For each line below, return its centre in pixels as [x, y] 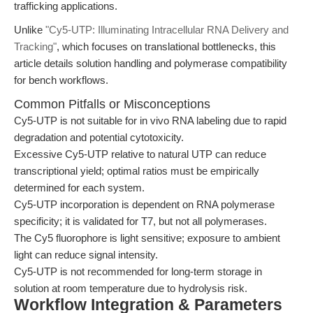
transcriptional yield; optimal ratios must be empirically [137, 171]
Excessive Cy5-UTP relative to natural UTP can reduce [140, 154]
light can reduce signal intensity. [86, 255]
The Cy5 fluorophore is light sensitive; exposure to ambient [147, 238]
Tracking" [35, 46]
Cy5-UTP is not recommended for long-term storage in [138, 271]
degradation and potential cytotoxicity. [99, 137]
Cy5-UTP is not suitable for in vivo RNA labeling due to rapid [150, 121]
